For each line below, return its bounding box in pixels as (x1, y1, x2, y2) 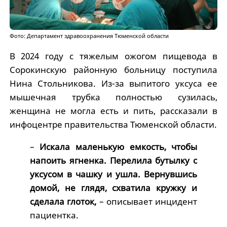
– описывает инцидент (96, 196, 198, 208)
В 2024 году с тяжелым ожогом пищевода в (9, 50, 218, 62)
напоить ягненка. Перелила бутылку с (29, 155, 198, 167)
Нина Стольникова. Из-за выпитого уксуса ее (9, 78, 218, 90)
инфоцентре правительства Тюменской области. (9, 119, 217, 131)
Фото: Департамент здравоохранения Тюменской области (9, 32, 169, 40)
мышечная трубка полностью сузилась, (9, 91, 218, 103)
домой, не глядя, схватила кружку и (29, 182, 198, 194)
